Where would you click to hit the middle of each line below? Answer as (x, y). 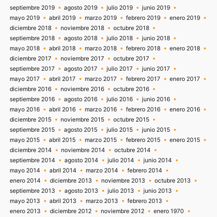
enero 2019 (185, 17)
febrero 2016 (143, 109)
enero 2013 (25, 211)
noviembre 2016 (82, 89)
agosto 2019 (81, 7)
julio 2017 (120, 68)
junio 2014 (158, 160)
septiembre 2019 (32, 7)
